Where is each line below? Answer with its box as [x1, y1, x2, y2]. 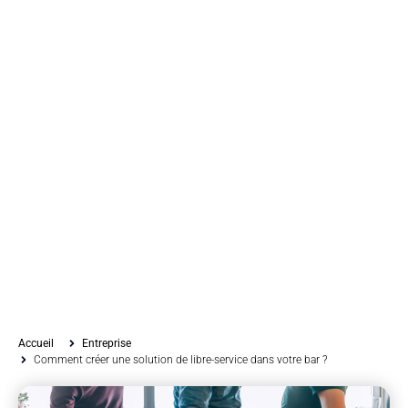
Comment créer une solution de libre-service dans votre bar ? [34, 353, 327, 366]
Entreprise [82, 337, 131, 350]
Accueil [18, 337, 54, 350]
